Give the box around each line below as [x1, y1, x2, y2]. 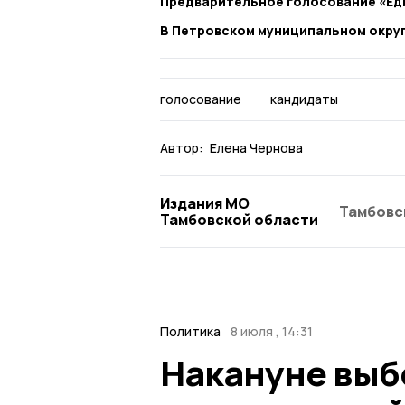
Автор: [160, 139, 203, 157]
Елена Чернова [210, 139, 303, 157]
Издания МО [160, 193, 250, 214]
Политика [160, 323, 221, 341]
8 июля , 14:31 [230, 323, 313, 341]
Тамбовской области [160, 210, 318, 231]
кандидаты [269, 90, 338, 108]
